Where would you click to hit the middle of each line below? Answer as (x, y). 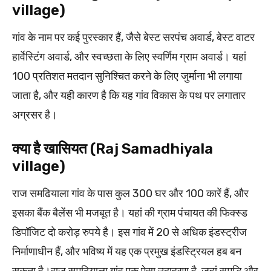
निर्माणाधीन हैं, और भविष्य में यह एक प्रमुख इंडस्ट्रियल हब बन (127, 251)
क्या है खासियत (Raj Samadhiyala (113, 149)
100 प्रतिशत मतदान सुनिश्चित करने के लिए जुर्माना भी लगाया (127, 76)
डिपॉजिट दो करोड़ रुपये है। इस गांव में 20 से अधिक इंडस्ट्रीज (129, 232)
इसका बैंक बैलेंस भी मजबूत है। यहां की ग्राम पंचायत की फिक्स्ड (130, 213)
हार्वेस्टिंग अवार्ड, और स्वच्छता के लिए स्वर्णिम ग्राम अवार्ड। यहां (129, 57)
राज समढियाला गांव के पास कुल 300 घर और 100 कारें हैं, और (130, 193)
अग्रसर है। (35, 115)
